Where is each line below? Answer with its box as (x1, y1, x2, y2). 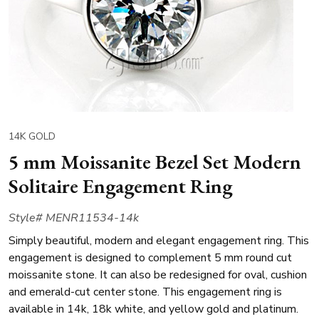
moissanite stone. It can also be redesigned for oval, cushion (9, 267, 307, 283)
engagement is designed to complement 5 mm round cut (9, 250, 292, 266)
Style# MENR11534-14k (9, 210, 139, 226)
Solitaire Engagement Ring (9, 172, 232, 199)
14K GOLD (9, 130, 56, 143)
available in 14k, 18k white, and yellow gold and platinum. (9, 301, 298, 317)
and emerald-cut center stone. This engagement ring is (9, 284, 282, 300)
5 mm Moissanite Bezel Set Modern (9, 148, 301, 175)
